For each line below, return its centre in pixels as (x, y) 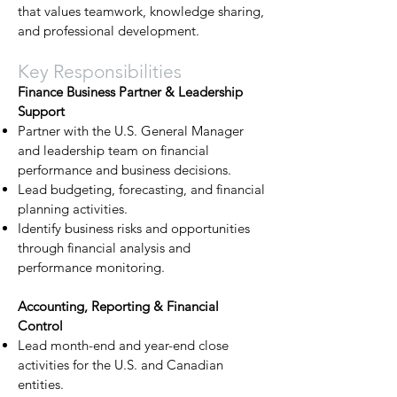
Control (40, 326)
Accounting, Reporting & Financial (118, 306)
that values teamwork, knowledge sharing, (141, 11)
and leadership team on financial (113, 150)
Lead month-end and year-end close (123, 345)
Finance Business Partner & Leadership (130, 92)
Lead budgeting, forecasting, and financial (141, 189)
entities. (41, 384)
